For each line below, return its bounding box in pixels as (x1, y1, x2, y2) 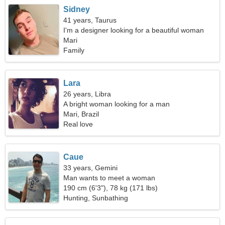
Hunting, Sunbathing (63, 194, 129, 202)
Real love (63, 120, 93, 128)
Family (63, 46, 85, 54)
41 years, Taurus (63, 16, 117, 24)
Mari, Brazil (63, 110, 99, 118)
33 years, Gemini (63, 164, 118, 172)
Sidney (63, 5, 90, 14)
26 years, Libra (63, 90, 111, 98)
